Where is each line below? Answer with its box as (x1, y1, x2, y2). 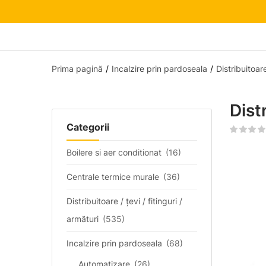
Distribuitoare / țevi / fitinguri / (66, 196, 182, 206)
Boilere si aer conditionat (66, 147, 161, 157)
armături (66, 214, 99, 224)
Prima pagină (52, 64, 103, 74)
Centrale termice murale (66, 172, 159, 182)
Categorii (66, 121, 109, 133)
